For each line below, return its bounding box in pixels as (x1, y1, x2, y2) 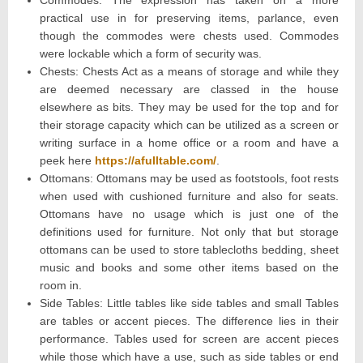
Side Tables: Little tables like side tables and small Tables (39, 297, 339, 310)
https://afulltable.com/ (94, 154, 216, 168)
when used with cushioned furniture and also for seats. (39, 190, 339, 203)
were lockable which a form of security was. (39, 47, 262, 61)
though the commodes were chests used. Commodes (39, 29, 339, 43)
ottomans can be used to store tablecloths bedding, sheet (39, 243, 339, 257)
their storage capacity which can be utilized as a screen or (39, 118, 339, 132)
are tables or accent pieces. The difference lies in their (39, 314, 339, 328)
